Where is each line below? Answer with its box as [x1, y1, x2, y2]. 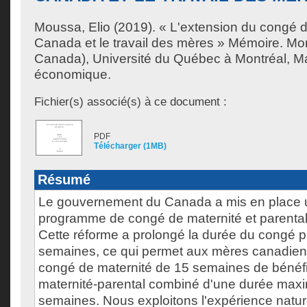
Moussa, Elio [34, 20, 110, 34]
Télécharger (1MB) [94, 141, 167, 151]
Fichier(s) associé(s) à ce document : [34, 95, 227, 108]
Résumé [38, 172, 90, 187]
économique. [34, 67, 111, 82]
